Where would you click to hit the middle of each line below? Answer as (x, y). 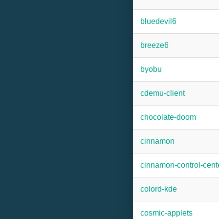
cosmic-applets (166, 213)
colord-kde (159, 189)
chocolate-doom (168, 117)
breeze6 (154, 45)
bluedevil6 (158, 21)
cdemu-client (163, 93)
